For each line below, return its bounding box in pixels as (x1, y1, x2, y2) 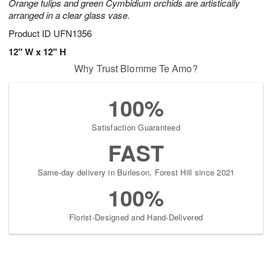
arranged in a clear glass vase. (8, 8, 130, 22)
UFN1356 (53, 27, 92, 40)
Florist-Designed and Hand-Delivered (69, 211, 203, 223)
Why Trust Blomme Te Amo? (74, 61, 198, 76)
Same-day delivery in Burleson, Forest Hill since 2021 (37, 166, 235, 178)
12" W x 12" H (8, 45, 66, 59)
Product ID (8, 27, 53, 40)
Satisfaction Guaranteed (92, 121, 180, 134)
